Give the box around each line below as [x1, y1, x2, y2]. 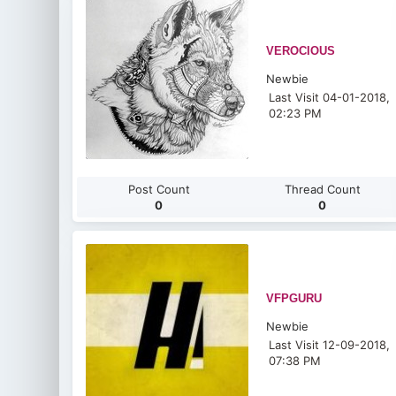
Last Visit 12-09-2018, [269, 338, 391, 352]
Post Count [127, 182, 190, 196]
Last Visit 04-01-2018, [269, 90, 391, 104]
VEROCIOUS [266, 44, 336, 57]
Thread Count [284, 182, 361, 196]
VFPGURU [266, 292, 323, 305]
